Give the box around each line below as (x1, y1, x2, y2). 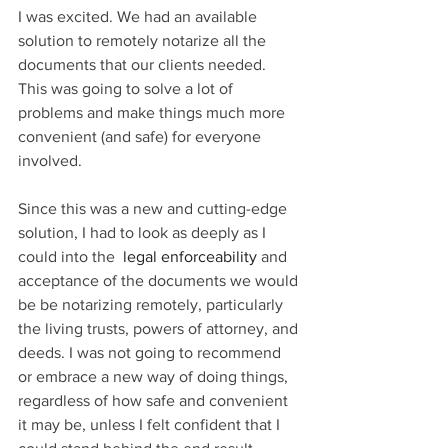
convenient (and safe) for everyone (18, 128, 265, 146)
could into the (18, 248, 119, 266)
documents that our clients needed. (18, 56, 270, 74)
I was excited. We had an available (18, 8, 261, 26)
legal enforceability (119, 248, 257, 266)
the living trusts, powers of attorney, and (18, 320, 302, 338)
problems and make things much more (18, 104, 289, 122)
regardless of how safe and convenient (18, 392, 292, 410)
